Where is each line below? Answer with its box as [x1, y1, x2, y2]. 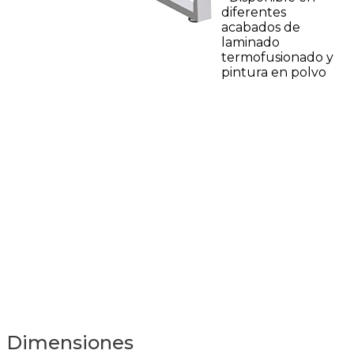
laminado [221, 35, 280, 50]
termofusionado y [221, 50, 333, 65]
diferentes [221, 5, 286, 20]
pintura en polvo [221, 65, 326, 80]
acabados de [221, 20, 300, 35]
